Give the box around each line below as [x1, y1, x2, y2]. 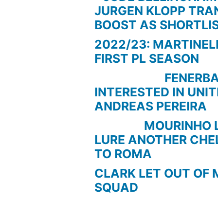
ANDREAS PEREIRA [94, 99, 207, 113]
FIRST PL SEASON [94, 51, 200, 66]
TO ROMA [94, 146, 152, 161]
